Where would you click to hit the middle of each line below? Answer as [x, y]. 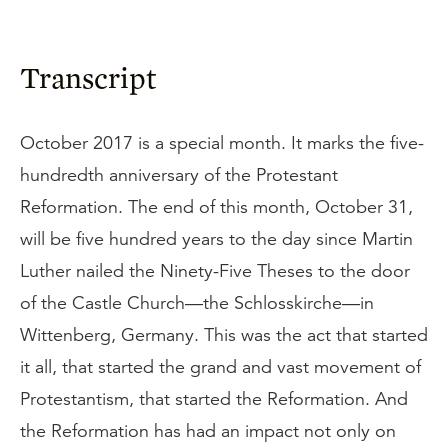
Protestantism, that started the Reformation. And [214, 399]
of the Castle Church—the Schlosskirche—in [197, 303]
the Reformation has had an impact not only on [208, 431]
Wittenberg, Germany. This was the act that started [224, 335]
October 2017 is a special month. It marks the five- [222, 143]
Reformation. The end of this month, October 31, [216, 207]
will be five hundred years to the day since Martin [216, 239]
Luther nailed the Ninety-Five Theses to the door [215, 271]
